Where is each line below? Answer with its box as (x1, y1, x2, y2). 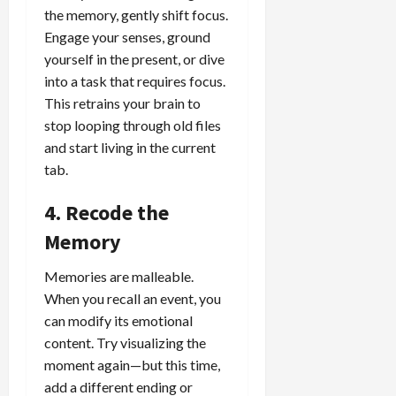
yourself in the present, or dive (44, 49, 225, 67)
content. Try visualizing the (44, 333, 206, 351)
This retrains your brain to (44, 94, 201, 111)
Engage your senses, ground (44, 27, 210, 45)
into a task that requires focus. (44, 72, 225, 89)
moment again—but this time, (44, 355, 220, 373)
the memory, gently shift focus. (44, 5, 228, 23)
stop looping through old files (44, 116, 221, 133)
